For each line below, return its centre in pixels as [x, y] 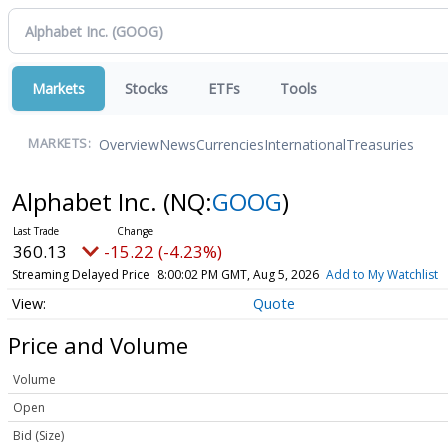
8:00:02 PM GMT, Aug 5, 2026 [237, 274]
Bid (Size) [38, 436]
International [305, 144]
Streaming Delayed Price [80, 274]
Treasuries [380, 144]
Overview [129, 144]
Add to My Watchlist [381, 274]
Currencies [230, 144]
